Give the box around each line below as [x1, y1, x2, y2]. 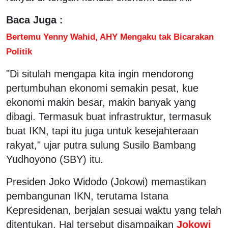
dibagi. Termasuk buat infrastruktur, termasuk [6, 110, 211, 122]
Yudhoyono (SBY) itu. [6, 153, 103, 165]
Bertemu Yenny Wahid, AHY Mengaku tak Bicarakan [6, 31, 214, 42]
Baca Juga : [6, 14, 63, 25]
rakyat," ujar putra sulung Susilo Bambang [6, 139, 196, 151]
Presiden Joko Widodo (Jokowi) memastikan [6, 176, 206, 187]
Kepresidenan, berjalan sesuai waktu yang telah [6, 204, 221, 216]
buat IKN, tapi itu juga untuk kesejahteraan [6, 125, 198, 136]
